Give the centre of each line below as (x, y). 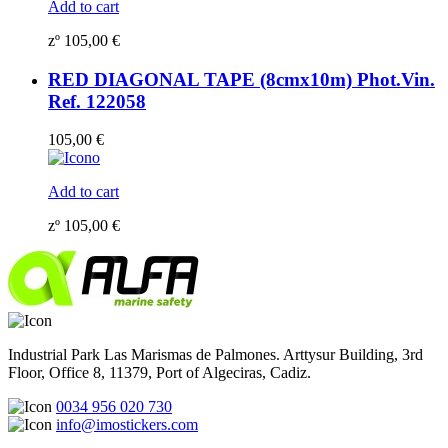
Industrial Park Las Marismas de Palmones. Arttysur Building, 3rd (215, 355)
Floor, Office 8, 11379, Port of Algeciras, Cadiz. (159, 373)
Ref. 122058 (97, 101)
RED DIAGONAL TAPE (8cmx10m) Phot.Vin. (241, 79)
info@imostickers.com (127, 425)
